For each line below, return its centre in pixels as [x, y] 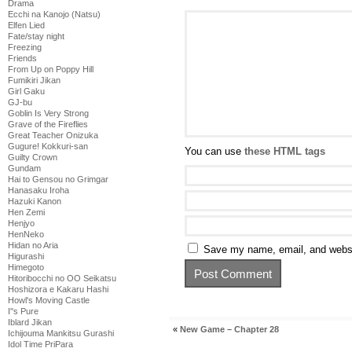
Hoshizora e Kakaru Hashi [58, 289]
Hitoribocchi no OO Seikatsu [62, 278]
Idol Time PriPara [40, 344]
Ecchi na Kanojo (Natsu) [54, 14]
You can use [214, 152]
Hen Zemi [26, 212]
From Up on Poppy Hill [51, 69]
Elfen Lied [26, 25]
